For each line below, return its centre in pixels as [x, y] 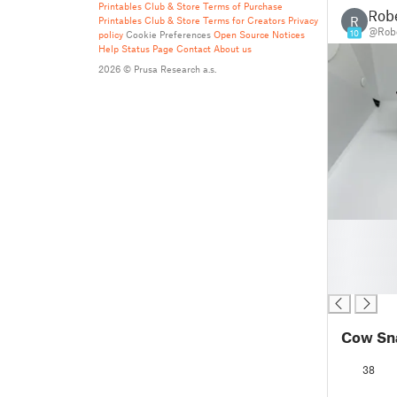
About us [233, 48]
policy [111, 34]
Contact [194, 48]
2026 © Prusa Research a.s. [157, 69]
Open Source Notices [259, 34]
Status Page [148, 48]
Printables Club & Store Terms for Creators [192, 20]
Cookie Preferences [168, 34]
